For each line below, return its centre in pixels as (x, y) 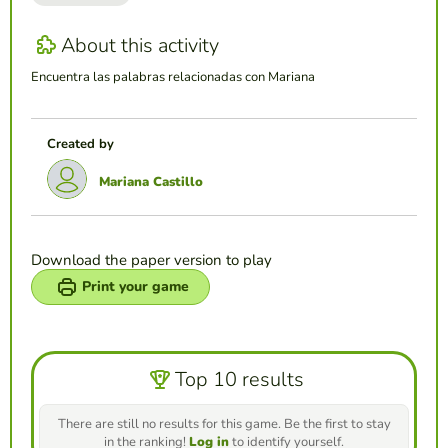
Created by (80, 144)
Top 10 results (239, 379)
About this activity (140, 45)
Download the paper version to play (151, 260)
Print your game (135, 287)
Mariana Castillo (151, 182)
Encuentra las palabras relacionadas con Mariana (173, 77)
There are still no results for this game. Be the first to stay (224, 424)
